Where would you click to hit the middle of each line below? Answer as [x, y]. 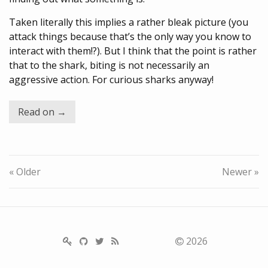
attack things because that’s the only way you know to [130, 36]
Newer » [240, 172]
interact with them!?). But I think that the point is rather [133, 51]
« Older [25, 172]
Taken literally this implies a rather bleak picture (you [129, 22]
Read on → [42, 112]
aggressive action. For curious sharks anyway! [111, 80]
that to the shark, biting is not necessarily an [109, 65]
